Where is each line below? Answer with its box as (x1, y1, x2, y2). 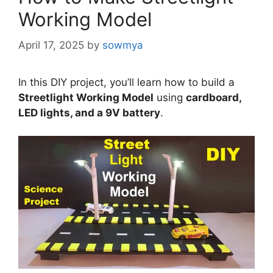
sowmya (102, 38, 143, 51)
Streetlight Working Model (18, 91, 154, 104)
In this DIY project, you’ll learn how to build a (18, 76, 235, 88)
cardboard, (186, 91, 241, 104)
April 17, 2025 (18, 38, 84, 51)
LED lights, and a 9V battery (18, 106, 160, 119)
